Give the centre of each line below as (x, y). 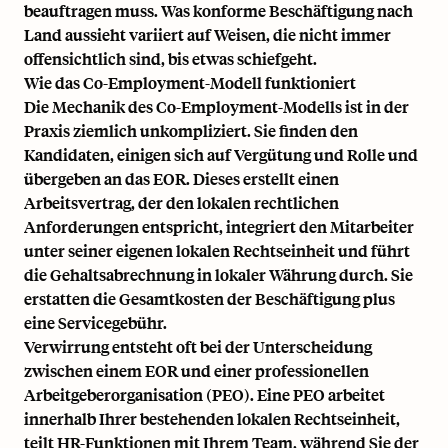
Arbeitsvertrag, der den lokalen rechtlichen (181, 203)
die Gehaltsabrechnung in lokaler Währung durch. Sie (218, 275)
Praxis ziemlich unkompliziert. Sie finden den (191, 131)
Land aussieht (75, 35)
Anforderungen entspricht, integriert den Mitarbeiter (219, 227)
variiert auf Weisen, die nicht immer (258, 35)
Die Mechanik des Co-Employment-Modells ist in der (216, 107)
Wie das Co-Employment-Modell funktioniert (190, 83)
